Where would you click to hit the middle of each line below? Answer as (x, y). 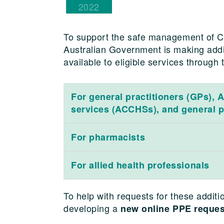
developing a (92, 208)
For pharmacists (108, 137)
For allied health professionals (140, 165)
